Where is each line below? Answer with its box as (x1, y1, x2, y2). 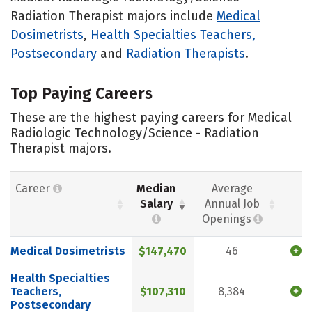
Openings (201, 212, 251, 226)
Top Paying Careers (10, 83, 153, 103)
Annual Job (204, 197, 260, 211)
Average (211, 182, 253, 196)
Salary (139, 197, 173, 211)
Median (136, 182, 175, 196)
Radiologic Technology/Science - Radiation (10, 125, 259, 141)
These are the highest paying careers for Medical (10, 109, 292, 125)
